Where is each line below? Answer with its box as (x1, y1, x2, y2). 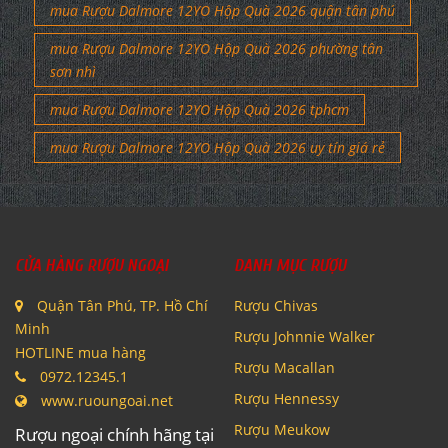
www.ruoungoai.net (41, 390, 173, 410)
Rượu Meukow (234, 419, 330, 439)
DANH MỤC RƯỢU (234, 255, 346, 275)
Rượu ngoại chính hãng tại (15, 422, 214, 446)
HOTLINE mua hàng (15, 342, 146, 362)
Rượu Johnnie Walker (234, 326, 375, 346)
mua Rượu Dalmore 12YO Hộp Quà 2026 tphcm (50, 99, 349, 119)
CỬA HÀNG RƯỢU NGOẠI (15, 255, 168, 275)
